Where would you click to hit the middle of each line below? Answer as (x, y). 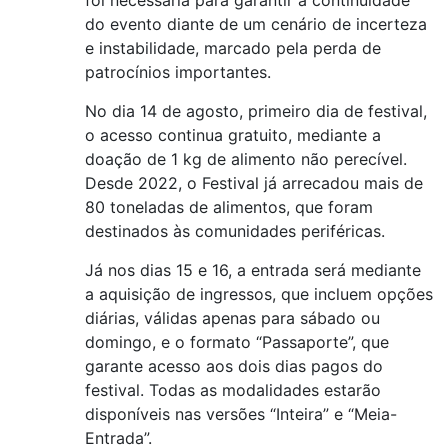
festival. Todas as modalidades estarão (233, 390)
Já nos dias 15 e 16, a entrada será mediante (253, 270)
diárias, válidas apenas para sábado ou (232, 318)
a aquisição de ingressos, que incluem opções (259, 294)
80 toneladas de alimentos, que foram (229, 207)
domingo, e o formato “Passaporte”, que (237, 342)
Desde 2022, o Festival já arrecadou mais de (254, 183)
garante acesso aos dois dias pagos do (234, 366)
